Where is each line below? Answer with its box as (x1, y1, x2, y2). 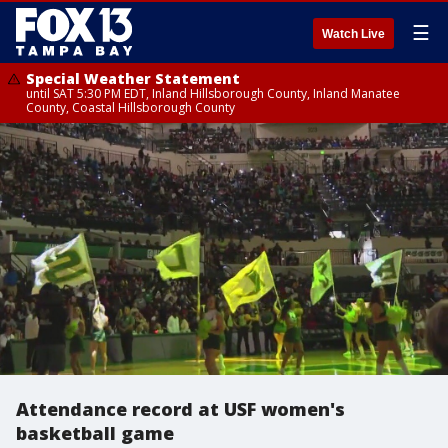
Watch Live (322, 27, 385, 41)
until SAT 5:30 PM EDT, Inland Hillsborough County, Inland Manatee (26, 85, 400, 102)
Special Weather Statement (26, 69, 240, 88)
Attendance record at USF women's (16, 397, 345, 421)
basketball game (16, 421, 174, 445)
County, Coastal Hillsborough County (26, 99, 235, 116)
